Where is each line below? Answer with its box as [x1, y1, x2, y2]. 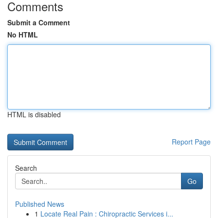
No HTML [7, 30, 38, 39]
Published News [15, 199, 64, 209]
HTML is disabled [7, 109, 61, 119]
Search [15, 163, 37, 173]
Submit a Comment [7, 18, 70, 27]
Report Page [172, 137, 211, 146]
